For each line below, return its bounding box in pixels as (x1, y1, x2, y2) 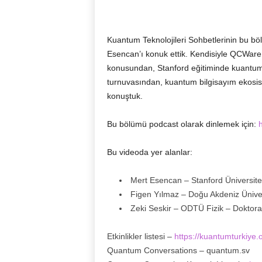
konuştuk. (106, 91, 143, 101)
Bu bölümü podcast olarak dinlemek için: (106, 119, 258, 129)
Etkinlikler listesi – (106, 232, 174, 241)
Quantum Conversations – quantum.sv (106, 246, 250, 255)
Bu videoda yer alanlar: (106, 147, 192, 157)
